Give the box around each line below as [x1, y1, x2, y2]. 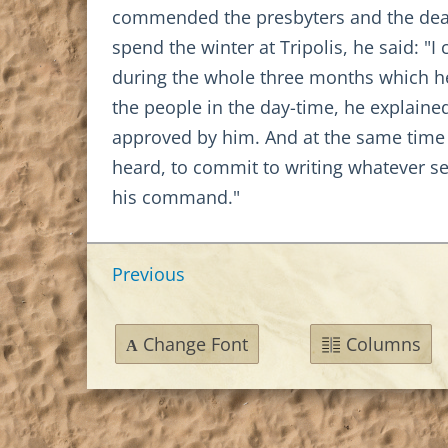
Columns [345, 332, 421, 357]
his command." [112, 185, 240, 210]
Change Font [138, 332, 248, 357]
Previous [112, 262, 185, 287]
